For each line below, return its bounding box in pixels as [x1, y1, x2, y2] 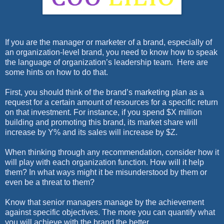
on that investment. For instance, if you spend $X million [5, 107, 202, 116]
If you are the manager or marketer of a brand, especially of [5, 37, 212, 46]
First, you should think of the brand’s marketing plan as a [5, 87, 204, 96]
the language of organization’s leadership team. [5, 57, 173, 66]
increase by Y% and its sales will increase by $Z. [5, 127, 177, 136]
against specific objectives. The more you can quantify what [5, 207, 215, 216]
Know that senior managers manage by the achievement [5, 197, 204, 206]
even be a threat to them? [5, 177, 94, 186]
